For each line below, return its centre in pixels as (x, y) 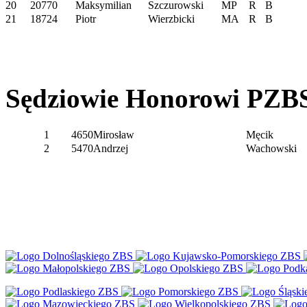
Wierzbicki (171, 19)
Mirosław (114, 134)
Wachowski (271, 148)
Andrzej (111, 148)
